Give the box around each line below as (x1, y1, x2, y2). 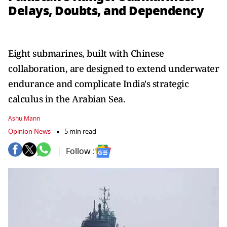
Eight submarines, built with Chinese (8, 47, 164, 59)
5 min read (64, 127, 96, 136)
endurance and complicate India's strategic (8, 78, 188, 90)
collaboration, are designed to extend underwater (8, 62, 219, 74)
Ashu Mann (8, 114, 40, 123)
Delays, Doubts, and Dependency (8, 2, 204, 20)
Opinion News (8, 127, 51, 136)
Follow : (66, 145, 95, 158)
